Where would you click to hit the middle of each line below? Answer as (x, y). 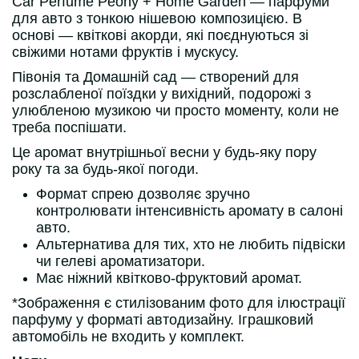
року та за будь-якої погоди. (105, 169)
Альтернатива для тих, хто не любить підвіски (191, 244)
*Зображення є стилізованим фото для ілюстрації (179, 303)
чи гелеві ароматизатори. (121, 261)
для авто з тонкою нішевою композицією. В (157, 18)
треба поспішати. (69, 127)
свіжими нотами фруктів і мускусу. (125, 52)
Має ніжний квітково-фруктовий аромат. (169, 278)
